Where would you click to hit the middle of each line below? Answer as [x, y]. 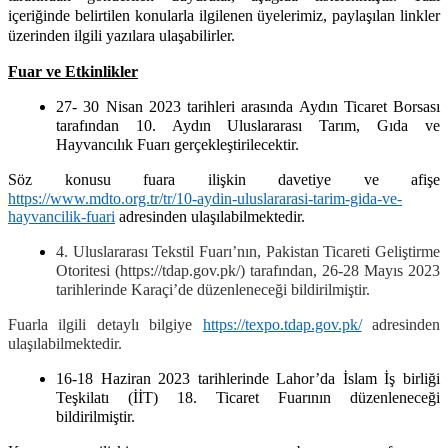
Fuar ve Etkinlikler [73, 71]
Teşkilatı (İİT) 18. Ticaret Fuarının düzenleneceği [248, 397]
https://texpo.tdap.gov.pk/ [282, 324]
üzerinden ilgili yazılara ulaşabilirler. [121, 35]
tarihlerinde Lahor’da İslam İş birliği [319, 378]
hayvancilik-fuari [61, 216]
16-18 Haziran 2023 [123, 378]
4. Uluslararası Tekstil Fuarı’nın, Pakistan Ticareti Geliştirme [248, 251]
